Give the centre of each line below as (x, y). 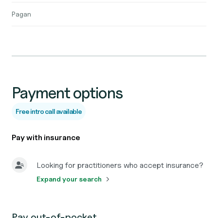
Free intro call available (49, 111)
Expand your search (69, 179)
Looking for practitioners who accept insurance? (120, 165)
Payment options (67, 93)
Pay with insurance (46, 137)
